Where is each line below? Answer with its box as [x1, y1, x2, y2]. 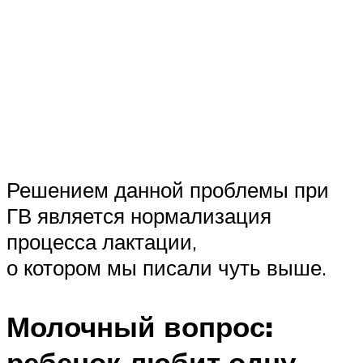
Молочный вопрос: [6, 308, 273, 344]
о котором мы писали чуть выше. [6, 254, 327, 280]
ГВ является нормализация [6, 202, 271, 228]
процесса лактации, [6, 228, 197, 254]
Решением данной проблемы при [6, 176, 329, 203]
